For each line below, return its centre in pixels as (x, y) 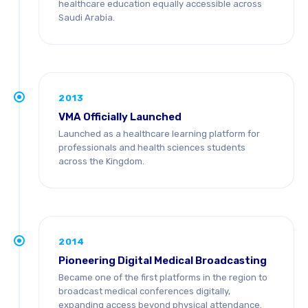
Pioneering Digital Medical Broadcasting (163, 261)
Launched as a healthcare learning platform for (159, 134)
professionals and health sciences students (152, 147)
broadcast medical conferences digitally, (144, 291)
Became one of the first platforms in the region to (163, 277)
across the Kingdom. (101, 161)
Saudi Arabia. (87, 18)
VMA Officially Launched (120, 117)
